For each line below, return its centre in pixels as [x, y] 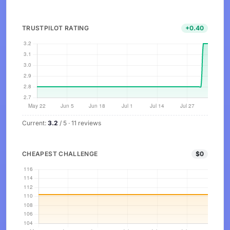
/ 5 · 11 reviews [80, 123]
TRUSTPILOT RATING [56, 28]
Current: [35, 123]
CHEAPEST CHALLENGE [60, 154]
